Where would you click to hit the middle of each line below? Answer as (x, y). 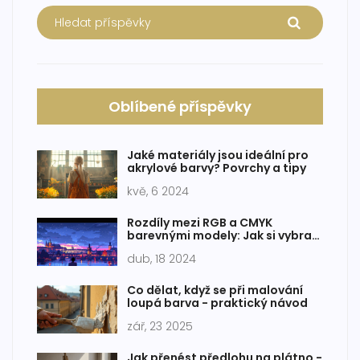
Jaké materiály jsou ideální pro (218, 155)
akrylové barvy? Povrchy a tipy (217, 168)
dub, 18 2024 (162, 259)
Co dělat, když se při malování (215, 290)
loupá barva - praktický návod (217, 303)
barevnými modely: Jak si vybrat (222, 236)
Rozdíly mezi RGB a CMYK (200, 223)
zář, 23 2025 (160, 327)
